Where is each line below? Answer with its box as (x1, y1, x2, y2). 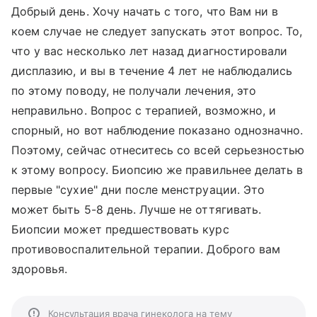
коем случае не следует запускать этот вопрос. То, (11, 24, 303, 38)
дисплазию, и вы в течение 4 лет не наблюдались (11, 64, 293, 78)
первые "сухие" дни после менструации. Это (11, 183, 265, 197)
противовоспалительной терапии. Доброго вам (11, 242, 281, 256)
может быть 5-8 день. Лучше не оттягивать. (11, 202, 261, 217)
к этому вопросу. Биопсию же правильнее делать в (11, 163, 304, 177)
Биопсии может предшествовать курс (11, 222, 229, 236)
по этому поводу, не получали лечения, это (11, 83, 256, 98)
